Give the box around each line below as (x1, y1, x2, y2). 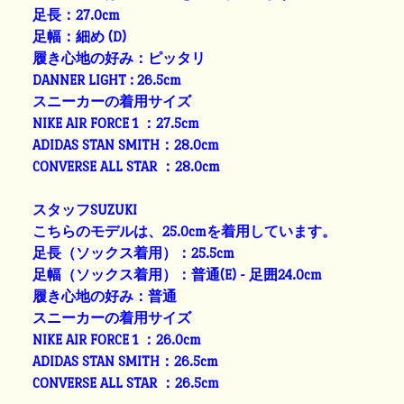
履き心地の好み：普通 (32, 288, 178, 304)
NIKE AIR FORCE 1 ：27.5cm (32, 115, 200, 131)
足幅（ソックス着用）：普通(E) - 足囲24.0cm (32, 266, 323, 282)
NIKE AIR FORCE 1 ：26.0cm (32, 331, 202, 347)
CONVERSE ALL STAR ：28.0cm (32, 158, 221, 174)
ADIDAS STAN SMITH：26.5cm (32, 353, 219, 369)
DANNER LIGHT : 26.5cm (32, 71, 182, 87)
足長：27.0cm (32, 6, 121, 23)
